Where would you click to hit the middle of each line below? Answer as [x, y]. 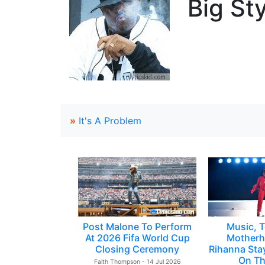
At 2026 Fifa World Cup [137, 238]
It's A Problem [110, 121]
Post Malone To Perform [137, 227]
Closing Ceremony [137, 249]
